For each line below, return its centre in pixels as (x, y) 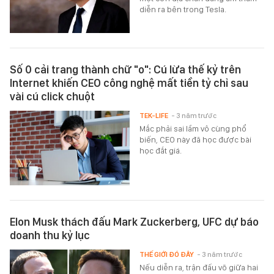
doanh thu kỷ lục (50, 235)
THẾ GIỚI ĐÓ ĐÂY (167, 255)
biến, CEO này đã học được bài (196, 140)
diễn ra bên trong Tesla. (183, 9)
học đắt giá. (161, 151)
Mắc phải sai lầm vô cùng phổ (193, 129)
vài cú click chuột (52, 97)
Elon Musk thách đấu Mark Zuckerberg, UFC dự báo (134, 222)
